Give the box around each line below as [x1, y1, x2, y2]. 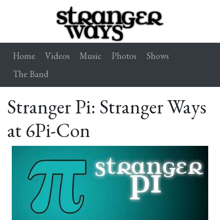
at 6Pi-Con [7, 117, 90, 143]
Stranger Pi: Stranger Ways [7, 94, 206, 120]
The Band [13, 68, 49, 80]
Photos [111, 50, 137, 62]
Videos [45, 50, 70, 62]
